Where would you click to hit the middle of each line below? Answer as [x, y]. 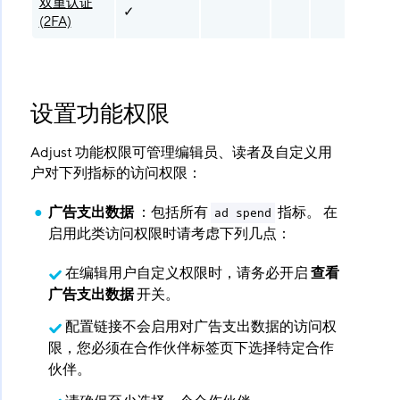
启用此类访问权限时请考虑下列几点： [169, 234]
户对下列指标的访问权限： [116, 174]
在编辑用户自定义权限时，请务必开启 [188, 274]
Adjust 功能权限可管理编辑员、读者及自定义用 [181, 153]
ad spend [242, 213]
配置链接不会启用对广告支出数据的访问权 [201, 327]
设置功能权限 [100, 115]
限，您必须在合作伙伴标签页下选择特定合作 [192, 349]
